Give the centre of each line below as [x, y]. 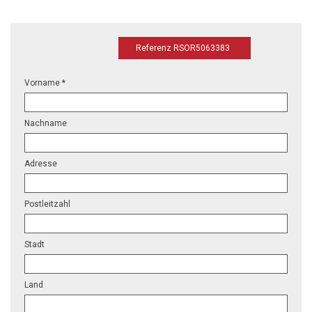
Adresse [41, 163]
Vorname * [45, 83]
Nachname [46, 123]
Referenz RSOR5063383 [183, 48]
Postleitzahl [47, 204]
